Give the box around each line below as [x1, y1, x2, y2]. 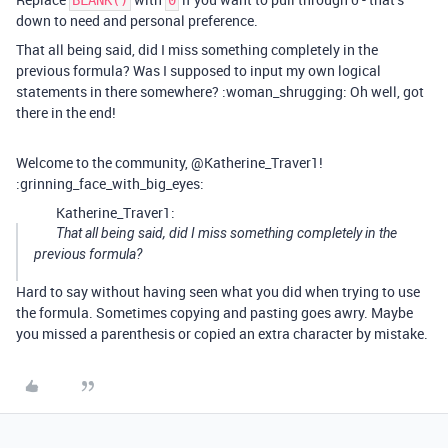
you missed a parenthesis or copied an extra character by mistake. [16, 324, 428, 344]
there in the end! [16, 103, 116, 123]
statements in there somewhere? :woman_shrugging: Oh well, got [16, 82, 424, 102]
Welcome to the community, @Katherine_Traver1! [16, 153, 323, 173]
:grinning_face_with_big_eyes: [16, 174, 204, 194]
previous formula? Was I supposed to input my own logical [16, 61, 381, 81]
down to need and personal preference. [16, 11, 258, 31]
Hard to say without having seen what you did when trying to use [16, 282, 420, 302]
